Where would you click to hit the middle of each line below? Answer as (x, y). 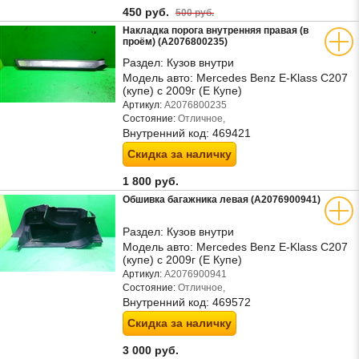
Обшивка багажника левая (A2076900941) (222, 200)
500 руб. (195, 12)
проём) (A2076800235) (175, 42)
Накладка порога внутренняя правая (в (216, 30)
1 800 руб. (152, 181)
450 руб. (149, 12)
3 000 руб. (152, 350)
